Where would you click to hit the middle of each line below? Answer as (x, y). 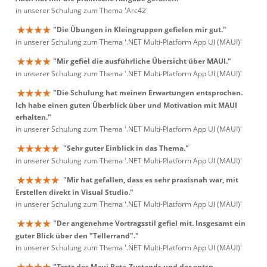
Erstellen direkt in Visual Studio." (74, 193)
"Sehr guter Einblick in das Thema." (126, 148)
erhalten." (33, 117)
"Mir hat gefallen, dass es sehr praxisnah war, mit (151, 180)
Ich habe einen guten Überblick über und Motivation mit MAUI (126, 105)
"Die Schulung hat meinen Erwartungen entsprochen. (148, 93)
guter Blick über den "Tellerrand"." (77, 236)
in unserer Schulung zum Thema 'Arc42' (82, 11)
